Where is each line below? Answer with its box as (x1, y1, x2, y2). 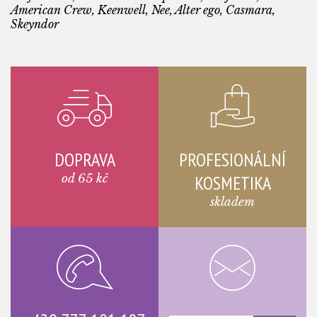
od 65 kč (61, 171, 108, 186)
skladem (210, 194, 255, 209)
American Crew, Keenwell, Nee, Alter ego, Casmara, (11, 2, 275, 17)
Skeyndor (11, 16, 59, 31)
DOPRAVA (54, 147, 115, 171)
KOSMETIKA (194, 171, 271, 195)
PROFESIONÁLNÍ (179, 147, 286, 171)
